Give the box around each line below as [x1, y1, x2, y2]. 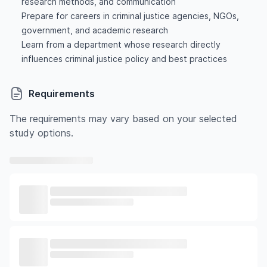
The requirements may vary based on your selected [10, 113, 237, 125]
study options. [10, 127, 73, 139]
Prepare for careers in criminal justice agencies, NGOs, [21, 11, 239, 21]
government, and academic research [21, 25, 168, 35]
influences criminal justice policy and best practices [21, 54, 227, 64]
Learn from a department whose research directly [21, 39, 221, 49]
